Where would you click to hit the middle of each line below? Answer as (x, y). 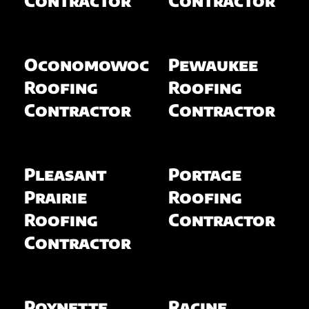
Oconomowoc (86, 64)
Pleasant (65, 173)
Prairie (55, 196)
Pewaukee (213, 64)
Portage (205, 173)
